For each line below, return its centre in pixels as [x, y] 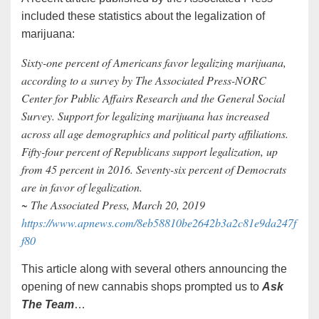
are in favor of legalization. [82, 187]
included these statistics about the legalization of [143, 16]
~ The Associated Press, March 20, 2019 [113, 204]
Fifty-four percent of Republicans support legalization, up [150, 151]
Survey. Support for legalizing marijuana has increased [145, 115]
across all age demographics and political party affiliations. [155, 133]
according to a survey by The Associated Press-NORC [144, 80]
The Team [48, 304]
